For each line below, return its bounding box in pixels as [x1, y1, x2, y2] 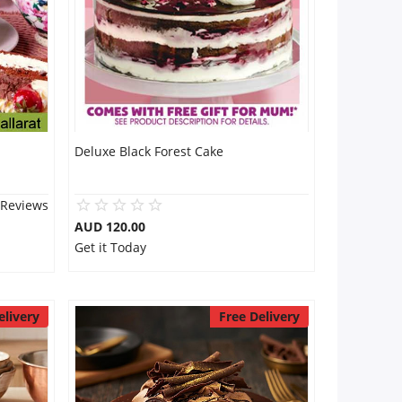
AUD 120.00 [74, 218, 145, 235]
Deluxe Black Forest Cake [74, 143, 223, 160]
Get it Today [74, 239, 146, 256]
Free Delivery [218, 308, 300, 325]
